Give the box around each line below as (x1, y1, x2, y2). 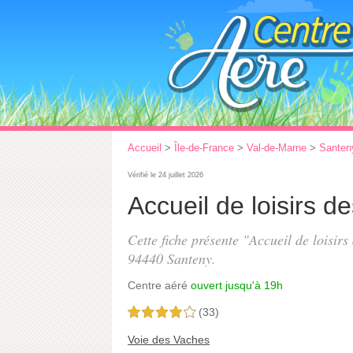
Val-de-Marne (247, 142, 307, 154)
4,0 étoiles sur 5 (128, 307, 195, 318)
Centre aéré (128, 279, 188, 292)
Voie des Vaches (128, 333, 210, 346)
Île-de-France (174, 142, 234, 154)
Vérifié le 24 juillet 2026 (128, 171, 203, 179)
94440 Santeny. (128, 249, 216, 268)
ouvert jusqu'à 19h (191, 279, 283, 292)
